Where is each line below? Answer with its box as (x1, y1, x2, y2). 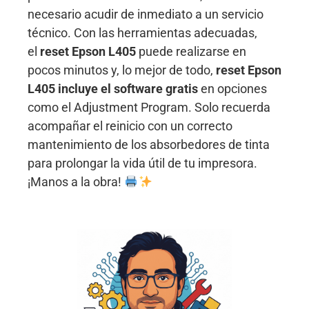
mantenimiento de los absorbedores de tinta (28, 137, 270, 152)
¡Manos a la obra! (28, 175, 124, 190)
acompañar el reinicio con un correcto (28, 119, 232, 134)
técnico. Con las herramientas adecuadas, (28, 26, 257, 41)
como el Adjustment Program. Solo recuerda (28, 100, 270, 115)
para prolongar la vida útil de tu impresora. (28, 156, 257, 171)
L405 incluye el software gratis (28, 81, 198, 97)
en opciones (198, 81, 267, 97)
